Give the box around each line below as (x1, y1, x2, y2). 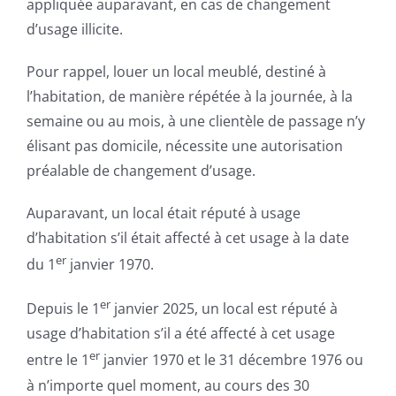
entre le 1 (26, 350, 89, 370)
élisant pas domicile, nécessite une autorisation (26, 135, 343, 156)
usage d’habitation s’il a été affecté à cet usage (26, 324, 335, 344)
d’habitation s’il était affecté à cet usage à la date (26, 227, 349, 247)
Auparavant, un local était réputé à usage (26, 202, 301, 223)
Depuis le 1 (26, 299, 100, 319)
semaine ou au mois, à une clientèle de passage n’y (26, 110, 365, 131)
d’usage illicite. (26, 19, 123, 39)
